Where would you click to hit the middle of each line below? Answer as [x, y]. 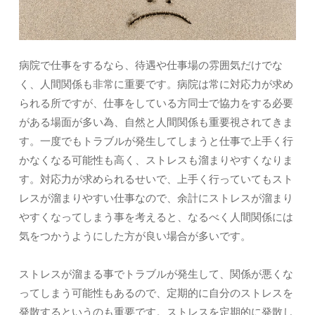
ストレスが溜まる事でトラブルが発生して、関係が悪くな [156, 274]
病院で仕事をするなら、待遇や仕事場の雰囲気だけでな [151, 65]
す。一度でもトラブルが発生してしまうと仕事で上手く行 [156, 141]
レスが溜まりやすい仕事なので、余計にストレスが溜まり [156, 198]
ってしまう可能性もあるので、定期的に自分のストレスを [156, 292]
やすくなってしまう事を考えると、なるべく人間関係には [156, 217]
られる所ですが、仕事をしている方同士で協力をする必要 [156, 103]
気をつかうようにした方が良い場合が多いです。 [135, 236]
